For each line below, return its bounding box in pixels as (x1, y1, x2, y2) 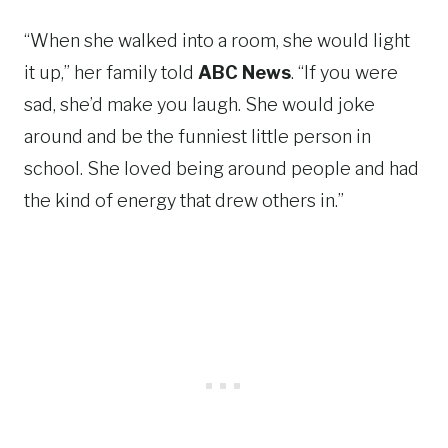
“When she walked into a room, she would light (24, 30, 410, 51)
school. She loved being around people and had (24, 158, 419, 179)
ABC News (198, 62, 291, 83)
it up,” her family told (24, 62, 198, 83)
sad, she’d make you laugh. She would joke (24, 94, 375, 115)
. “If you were (291, 62, 398, 83)
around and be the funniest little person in (24, 126, 371, 147)
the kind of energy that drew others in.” (24, 190, 344, 211)
